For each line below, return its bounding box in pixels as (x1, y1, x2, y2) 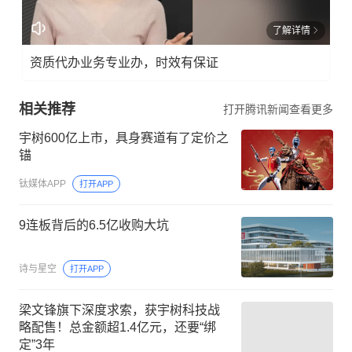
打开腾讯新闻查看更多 (223, 102, 333, 115)
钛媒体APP (19, 178, 66, 189)
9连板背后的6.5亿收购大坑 (19, 218, 169, 232)
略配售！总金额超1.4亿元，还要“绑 (19, 321, 216, 335)
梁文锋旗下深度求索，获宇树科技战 (19, 303, 220, 317)
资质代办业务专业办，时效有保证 (30, 55, 218, 69)
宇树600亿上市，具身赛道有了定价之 (19, 130, 229, 145)
